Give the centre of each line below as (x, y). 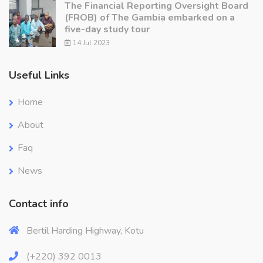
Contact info (39, 204)
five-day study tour (107, 30)
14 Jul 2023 (90, 43)
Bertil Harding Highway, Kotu (85, 231)
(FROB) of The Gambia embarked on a (150, 18)
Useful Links (39, 75)
